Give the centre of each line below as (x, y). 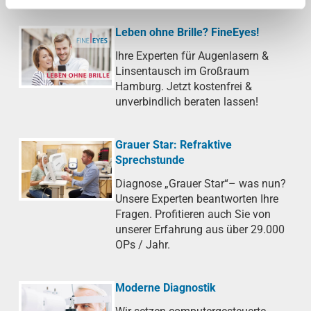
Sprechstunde (150, 160)
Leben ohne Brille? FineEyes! (187, 33)
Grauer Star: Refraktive (174, 145)
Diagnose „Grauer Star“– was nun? (201, 184)
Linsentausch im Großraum (182, 72)
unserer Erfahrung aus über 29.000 (200, 230)
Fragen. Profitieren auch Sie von (193, 215)
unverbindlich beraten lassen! (187, 102)
